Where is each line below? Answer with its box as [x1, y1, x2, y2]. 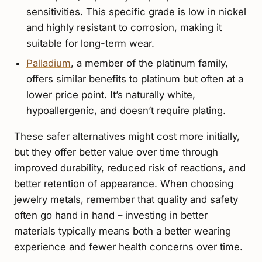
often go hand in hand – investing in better [14, 209, 208, 222]
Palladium [26, 57, 71, 69]
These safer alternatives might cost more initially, [14, 130, 240, 143]
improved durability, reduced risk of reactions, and [14, 162, 246, 174]
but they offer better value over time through [14, 146, 218, 158]
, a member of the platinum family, [70, 57, 228, 69]
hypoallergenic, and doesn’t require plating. [26, 104, 226, 116]
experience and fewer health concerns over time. [14, 241, 243, 253]
